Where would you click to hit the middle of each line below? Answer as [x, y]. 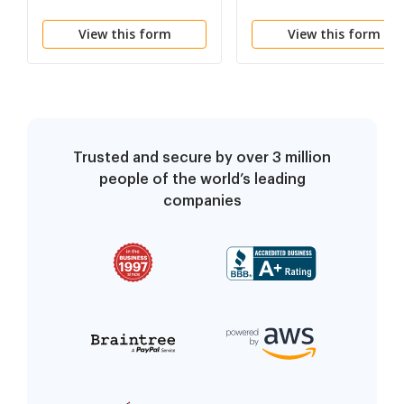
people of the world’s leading [202, 180]
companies [202, 202]
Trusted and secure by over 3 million [202, 158]
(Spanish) [283, 17]
